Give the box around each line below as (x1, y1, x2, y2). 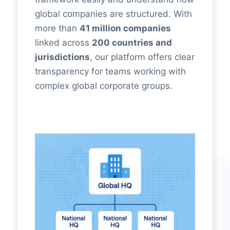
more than (34, 23, 80, 33)
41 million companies (79, 23, 171, 33)
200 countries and (91, 37, 172, 48)
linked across (34, 37, 92, 48)
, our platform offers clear (89, 51, 195, 62)
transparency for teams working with (34, 66, 186, 76)
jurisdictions (34, 51, 90, 62)
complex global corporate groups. (34, 80, 172, 91)
